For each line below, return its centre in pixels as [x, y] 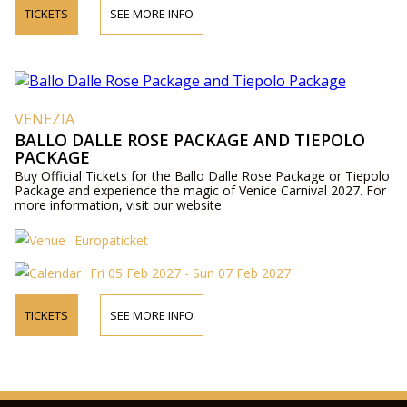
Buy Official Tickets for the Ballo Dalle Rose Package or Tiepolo [202, 176]
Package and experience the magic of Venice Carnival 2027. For [200, 191]
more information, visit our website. [119, 205]
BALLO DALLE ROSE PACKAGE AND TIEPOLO [189, 140]
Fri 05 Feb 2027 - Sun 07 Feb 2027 [190, 273]
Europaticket [111, 241]
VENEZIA [44, 119]
